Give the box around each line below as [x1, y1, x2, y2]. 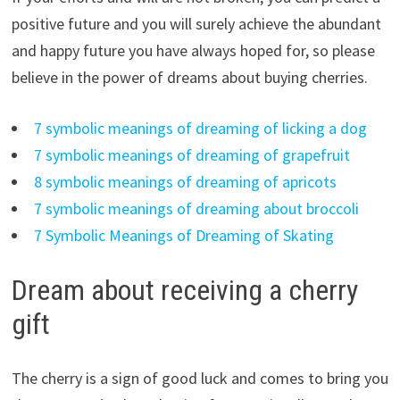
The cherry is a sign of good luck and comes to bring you [11, 368, 388, 389]
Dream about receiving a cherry [11, 273, 358, 308]
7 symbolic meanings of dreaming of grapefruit [33, 145, 350, 166]
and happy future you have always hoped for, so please [11, 40, 375, 62]
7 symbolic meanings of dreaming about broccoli [33, 198, 359, 220]
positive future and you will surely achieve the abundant [11, 13, 381, 35]
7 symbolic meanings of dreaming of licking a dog [33, 118, 367, 139]
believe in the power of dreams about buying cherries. [11, 67, 368, 88]
